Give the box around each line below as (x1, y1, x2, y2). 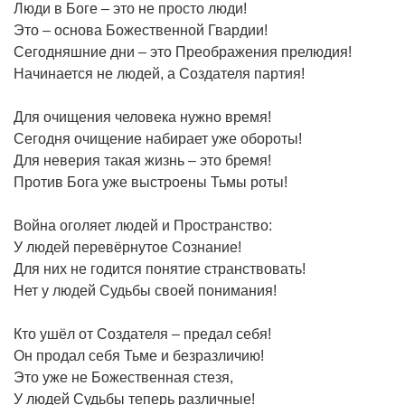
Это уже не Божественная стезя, (14, 369, 233, 385)
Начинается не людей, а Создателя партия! (14, 65, 305, 81)
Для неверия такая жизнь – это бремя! (14, 152, 271, 168)
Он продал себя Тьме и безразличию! (14, 347, 264, 363)
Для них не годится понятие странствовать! (14, 260, 306, 277)
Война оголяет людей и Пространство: (14, 217, 272, 233)
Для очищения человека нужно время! (14, 108, 271, 125)
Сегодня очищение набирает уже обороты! (14, 130, 302, 146)
